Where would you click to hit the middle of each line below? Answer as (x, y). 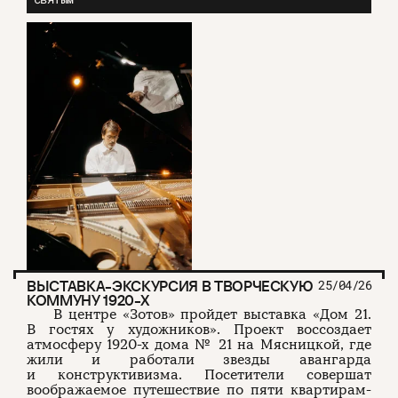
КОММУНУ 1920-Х (88, 301)
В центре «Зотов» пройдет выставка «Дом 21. (212, 315)
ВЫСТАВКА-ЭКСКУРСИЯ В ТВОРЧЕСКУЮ (170, 287)
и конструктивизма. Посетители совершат (199, 375)
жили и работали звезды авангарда (199, 360)
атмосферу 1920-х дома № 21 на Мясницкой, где (199, 345)
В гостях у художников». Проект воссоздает (199, 330)
